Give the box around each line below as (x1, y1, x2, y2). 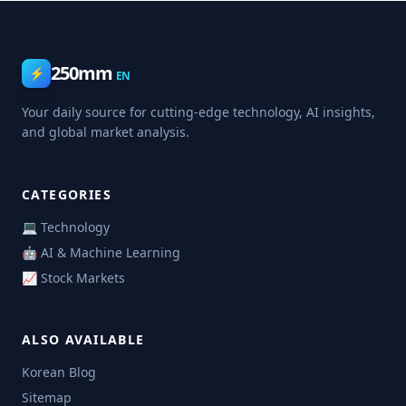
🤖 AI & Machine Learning (22, 244, 180, 261)
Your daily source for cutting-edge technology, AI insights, (22, 103, 375, 121)
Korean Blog (22, 363, 96, 381)
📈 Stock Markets (22, 269, 125, 286)
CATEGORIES (22, 186, 111, 203)
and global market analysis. (22, 123, 189, 140)
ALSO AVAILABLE (22, 331, 145, 348)
